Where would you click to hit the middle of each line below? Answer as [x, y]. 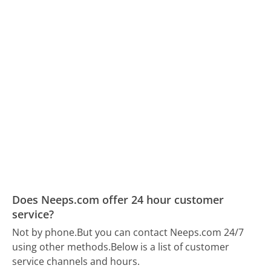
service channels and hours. [76, 261]
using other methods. [62, 247]
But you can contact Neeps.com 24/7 [161, 232]
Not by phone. [45, 232]
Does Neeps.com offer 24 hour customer [118, 199]
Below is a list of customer [170, 247]
